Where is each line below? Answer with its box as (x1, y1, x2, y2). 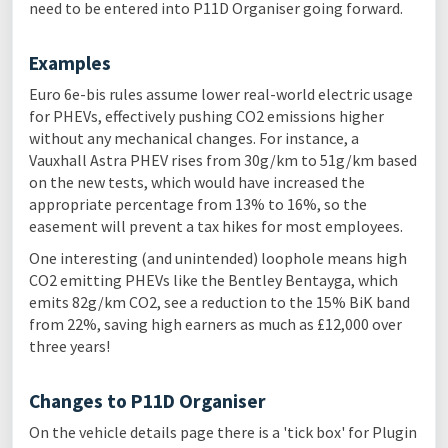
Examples (29, 51, 111, 75)
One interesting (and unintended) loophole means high (29, 248, 407, 268)
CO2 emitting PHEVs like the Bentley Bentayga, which (29, 270, 398, 290)
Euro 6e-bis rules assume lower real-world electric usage (29, 84, 413, 104)
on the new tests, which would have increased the (29, 172, 365, 192)
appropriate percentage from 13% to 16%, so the (29, 194, 367, 214)
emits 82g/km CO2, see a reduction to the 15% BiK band (29, 292, 410, 312)
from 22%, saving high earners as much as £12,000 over (29, 314, 402, 334)
